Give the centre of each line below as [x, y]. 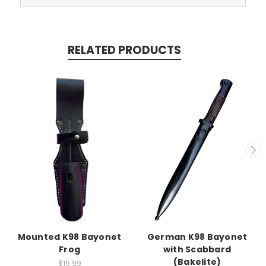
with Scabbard [197, 249]
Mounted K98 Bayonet [69, 237]
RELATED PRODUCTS [124, 50]
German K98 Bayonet [197, 237]
